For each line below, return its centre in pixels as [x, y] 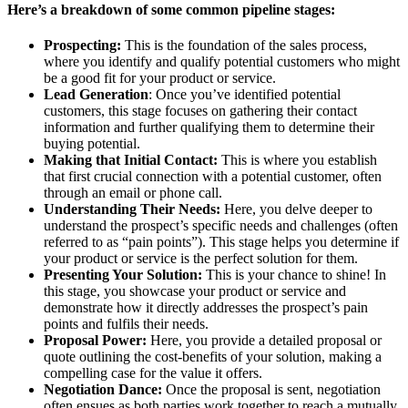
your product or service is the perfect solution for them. [201, 259]
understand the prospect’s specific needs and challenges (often [221, 226]
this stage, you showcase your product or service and [195, 291]
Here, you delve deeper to [296, 209]
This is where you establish [299, 160]
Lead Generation [96, 95]
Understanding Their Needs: [132, 209]
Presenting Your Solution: [125, 275]
